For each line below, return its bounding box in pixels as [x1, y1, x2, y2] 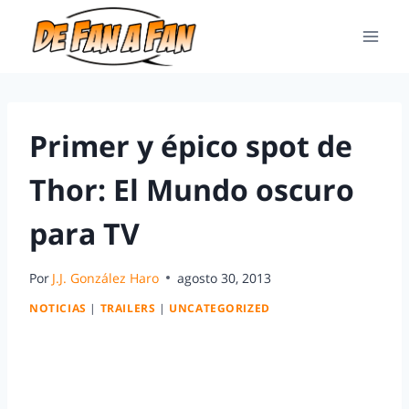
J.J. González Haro [52, 268, 160, 287]
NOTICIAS [29, 300, 87, 316]
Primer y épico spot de [29, 126, 352, 165]
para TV [29, 214, 140, 253]
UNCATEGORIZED [169, 300, 270, 316]
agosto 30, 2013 [177, 268, 272, 287]
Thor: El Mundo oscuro [29, 170, 354, 209]
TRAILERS [100, 300, 156, 316]
